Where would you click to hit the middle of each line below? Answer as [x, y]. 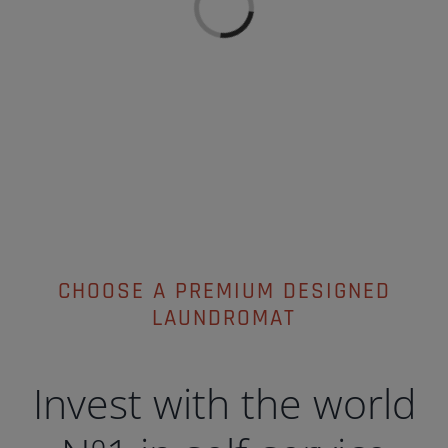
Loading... [230, 25]
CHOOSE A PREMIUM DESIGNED [224, 292]
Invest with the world [224, 402]
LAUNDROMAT [224, 319]
